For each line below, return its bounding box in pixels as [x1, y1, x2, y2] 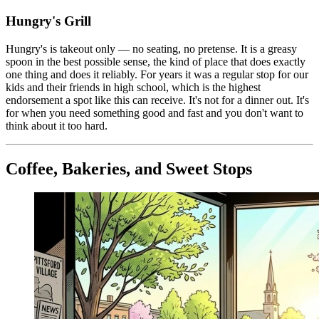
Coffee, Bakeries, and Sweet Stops [6, 159, 252, 178]
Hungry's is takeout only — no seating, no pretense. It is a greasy [6, 42, 297, 55]
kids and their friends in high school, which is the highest [6, 80, 261, 93]
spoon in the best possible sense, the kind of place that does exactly [6, 55, 305, 68]
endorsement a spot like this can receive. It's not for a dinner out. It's [6, 93, 309, 106]
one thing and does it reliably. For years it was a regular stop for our [6, 68, 308, 80]
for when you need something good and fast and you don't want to [6, 106, 303, 119]
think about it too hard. [6, 119, 108, 132]
